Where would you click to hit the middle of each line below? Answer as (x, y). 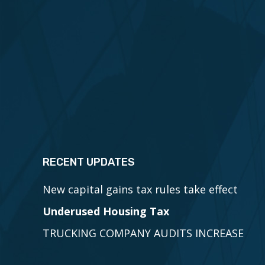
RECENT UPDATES (89, 162)
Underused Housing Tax (106, 211)
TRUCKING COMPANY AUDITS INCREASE (143, 233)
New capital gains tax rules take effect (140, 189)
